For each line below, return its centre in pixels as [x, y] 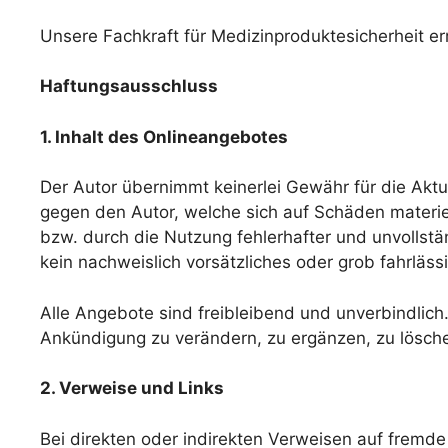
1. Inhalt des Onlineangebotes [164, 136]
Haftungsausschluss [129, 86]
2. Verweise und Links [132, 388]
